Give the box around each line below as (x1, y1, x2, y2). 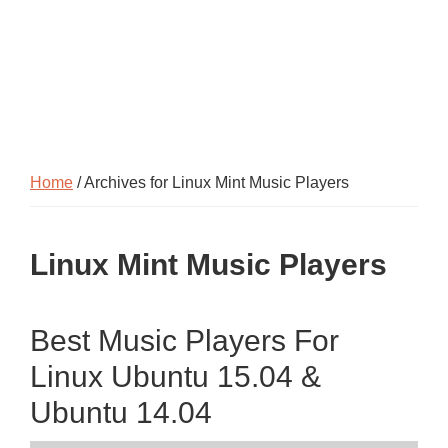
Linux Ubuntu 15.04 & (30, 360, 321, 393)
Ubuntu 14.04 (30, 396, 212, 429)
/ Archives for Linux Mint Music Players (73, 174, 349, 191)
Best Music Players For (30, 324, 339, 357)
